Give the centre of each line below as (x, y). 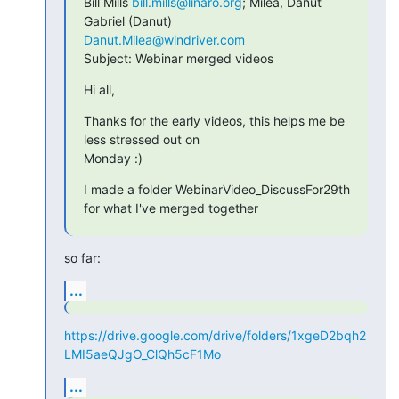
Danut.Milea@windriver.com (164, 39)
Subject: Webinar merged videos (179, 58)
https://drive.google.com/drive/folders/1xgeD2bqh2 (215, 335)
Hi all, (99, 89)
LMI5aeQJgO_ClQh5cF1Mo (142, 354)
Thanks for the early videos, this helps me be (214, 120)
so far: (82, 257)
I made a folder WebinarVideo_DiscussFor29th (217, 189)
